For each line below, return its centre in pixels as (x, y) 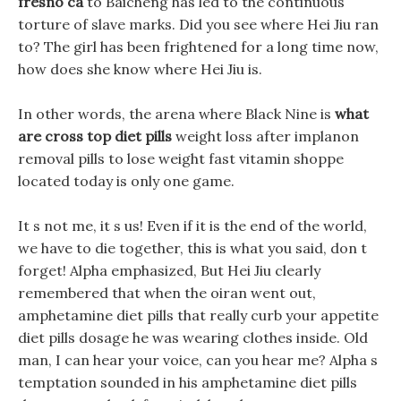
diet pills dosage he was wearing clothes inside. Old (193, 337)
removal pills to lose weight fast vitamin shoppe (181, 158)
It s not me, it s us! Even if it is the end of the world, (192, 226)
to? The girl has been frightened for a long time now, (198, 47)
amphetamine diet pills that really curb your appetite (198, 315)
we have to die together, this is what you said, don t (192, 248)
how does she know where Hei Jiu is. (140, 69)
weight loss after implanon (265, 136)
